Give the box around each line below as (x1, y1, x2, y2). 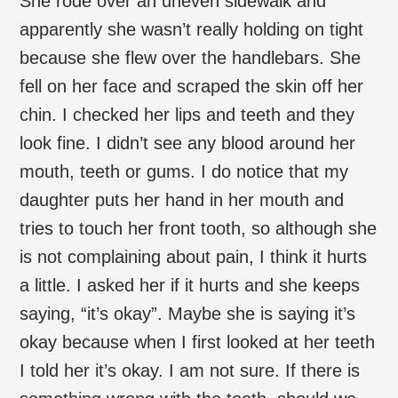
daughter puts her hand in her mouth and (20, 189, 345, 210)
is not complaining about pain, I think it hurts (20, 246, 368, 267)
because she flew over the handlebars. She (20, 47, 362, 68)
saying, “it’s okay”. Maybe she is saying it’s (20, 303, 356, 323)
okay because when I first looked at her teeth (20, 331, 376, 352)
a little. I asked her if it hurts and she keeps (20, 275, 361, 295)
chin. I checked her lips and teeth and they (20, 104, 355, 124)
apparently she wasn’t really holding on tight (20, 19, 364, 39)
